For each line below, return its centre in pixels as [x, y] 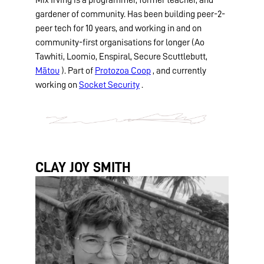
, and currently [179, 70]
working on [57, 85]
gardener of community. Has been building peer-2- [130, 14]
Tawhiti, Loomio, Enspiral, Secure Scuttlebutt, [121, 56]
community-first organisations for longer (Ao [120, 42]
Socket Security [109, 85]
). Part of [77, 70]
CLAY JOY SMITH [83, 168]
